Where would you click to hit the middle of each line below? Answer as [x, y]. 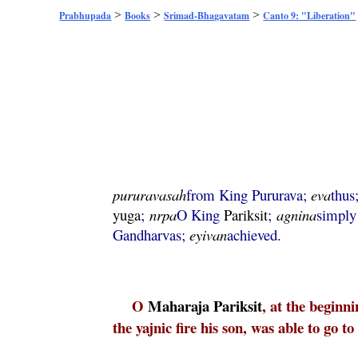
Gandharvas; [151, 235]
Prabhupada [86, 16]
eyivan [209, 235]
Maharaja [179, 306]
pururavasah [150, 195]
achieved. [255, 235]
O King [200, 215]
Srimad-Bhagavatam [207, 16]
